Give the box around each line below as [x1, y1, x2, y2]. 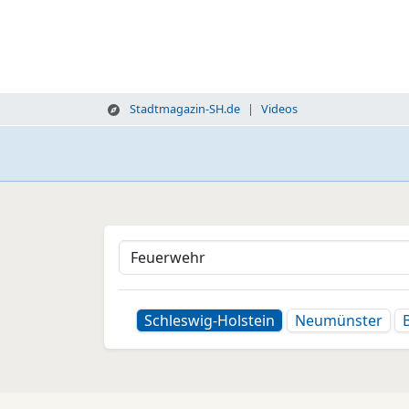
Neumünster [295, 310, 383, 330]
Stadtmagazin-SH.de [126, 100, 240, 117]
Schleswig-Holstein [144, 310, 275, 330]
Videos [260, 100, 298, 117]
